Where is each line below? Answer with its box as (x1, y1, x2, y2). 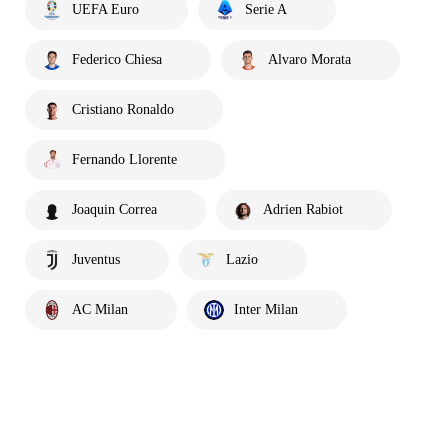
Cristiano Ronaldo (72, 102, 174, 117)
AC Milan (72, 302, 128, 317)
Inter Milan (234, 302, 298, 317)
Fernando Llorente (72, 152, 177, 167)
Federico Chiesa (72, 52, 162, 67)
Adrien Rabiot (263, 202, 343, 217)
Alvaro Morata (268, 52, 351, 67)
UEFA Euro (72, 2, 139, 17)
